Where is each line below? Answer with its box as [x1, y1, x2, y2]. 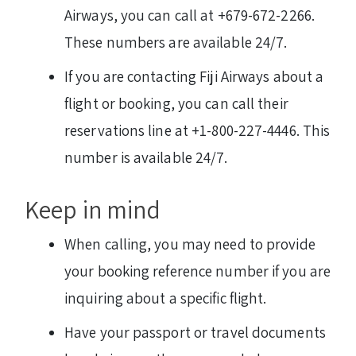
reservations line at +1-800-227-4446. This [64, 120, 331, 140]
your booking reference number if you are [64, 261, 331, 281]
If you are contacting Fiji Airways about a [64, 66, 324, 86]
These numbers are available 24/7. [64, 32, 288, 52]
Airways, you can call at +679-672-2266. [64, 5, 315, 25]
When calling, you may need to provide [64, 234, 315, 253]
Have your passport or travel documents [64, 322, 326, 342]
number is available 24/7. [64, 147, 228, 167]
